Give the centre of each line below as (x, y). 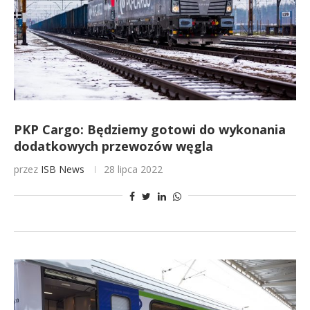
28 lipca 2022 (133, 169)
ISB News (63, 169)
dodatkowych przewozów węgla (113, 146)
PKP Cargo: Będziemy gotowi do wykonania (150, 129)
